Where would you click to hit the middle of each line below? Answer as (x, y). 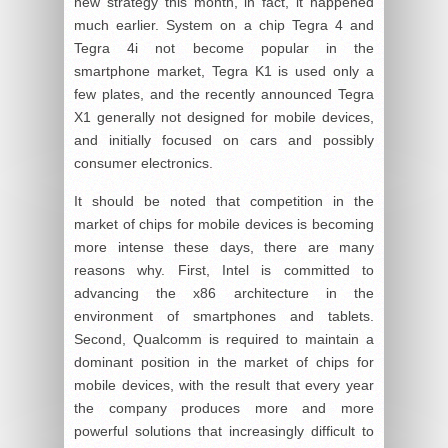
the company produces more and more (224, 408)
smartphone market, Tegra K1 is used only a (224, 71)
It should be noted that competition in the (224, 201)
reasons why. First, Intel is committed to (224, 270)
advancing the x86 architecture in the (224, 293)
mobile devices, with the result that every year (224, 385)
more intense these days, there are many (224, 247)
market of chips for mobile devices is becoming (224, 224)
